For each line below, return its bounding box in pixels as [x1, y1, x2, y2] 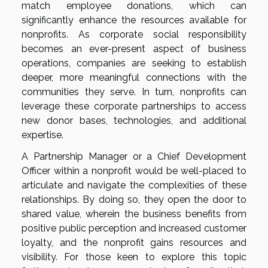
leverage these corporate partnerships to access [22, 100, 246, 112]
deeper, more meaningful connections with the [22, 71, 246, 83]
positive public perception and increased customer [22, 222, 246, 234]
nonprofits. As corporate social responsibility [22, 28, 246, 40]
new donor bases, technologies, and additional [22, 114, 246, 126]
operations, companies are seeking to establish [22, 57, 246, 69]
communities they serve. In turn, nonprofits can [22, 86, 246, 98]
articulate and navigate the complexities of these [22, 179, 246, 191]
